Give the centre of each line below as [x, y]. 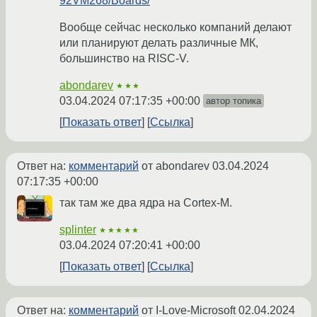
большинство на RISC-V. [124, 58]
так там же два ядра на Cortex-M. [146, 202]
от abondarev [175, 166]
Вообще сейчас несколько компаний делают [175, 27]
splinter [78, 229]
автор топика [234, 100]
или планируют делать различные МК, [159, 42]
